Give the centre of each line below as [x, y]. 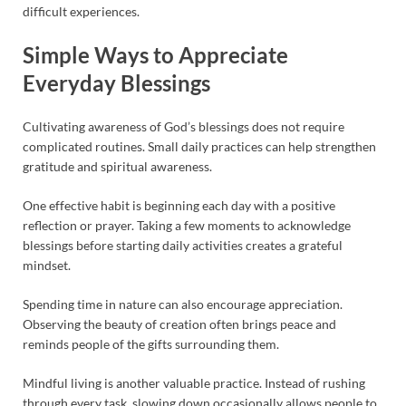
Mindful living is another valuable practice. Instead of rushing [194, 382]
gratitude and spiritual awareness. [117, 166]
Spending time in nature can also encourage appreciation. [183, 304]
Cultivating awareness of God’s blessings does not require [184, 126]
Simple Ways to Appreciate [155, 55]
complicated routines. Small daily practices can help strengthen [199, 146]
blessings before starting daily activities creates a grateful [183, 245]
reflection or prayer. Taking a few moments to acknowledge [187, 225]
